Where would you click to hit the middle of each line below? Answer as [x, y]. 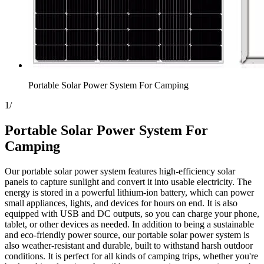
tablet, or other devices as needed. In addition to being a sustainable [129, 224]
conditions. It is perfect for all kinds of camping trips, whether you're [131, 256]
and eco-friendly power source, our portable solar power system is [127, 235]
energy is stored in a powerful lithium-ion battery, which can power [129, 192]
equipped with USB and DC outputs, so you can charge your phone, [132, 213]
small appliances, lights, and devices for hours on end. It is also [121, 203]
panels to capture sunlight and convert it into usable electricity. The [128, 181]
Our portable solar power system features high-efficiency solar [120, 171]
